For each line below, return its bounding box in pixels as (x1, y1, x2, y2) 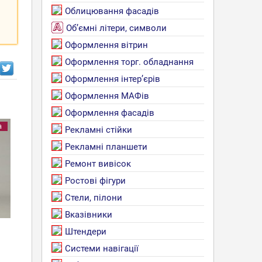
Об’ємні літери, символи (66, 23, 167, 33)
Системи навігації (65, 243, 139, 254)
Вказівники (65, 209, 112, 220)
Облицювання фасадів (65, 6, 159, 16)
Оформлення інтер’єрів (65, 74, 160, 84)
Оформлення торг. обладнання (65, 57, 194, 67)
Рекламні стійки (65, 125, 132, 135)
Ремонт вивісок (65, 158, 131, 169)
